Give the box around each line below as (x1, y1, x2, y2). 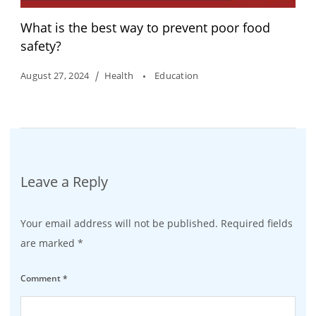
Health (104, 69, 136, 83)
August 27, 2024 (20, 69, 90, 83)
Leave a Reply (20, 171, 108, 192)
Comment (20, 272, 63, 284)
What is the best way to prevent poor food (20, 19, 270, 37)
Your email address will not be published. (20, 216, 218, 230)
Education (154, 69, 199, 83)
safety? (20, 37, 61, 55)
